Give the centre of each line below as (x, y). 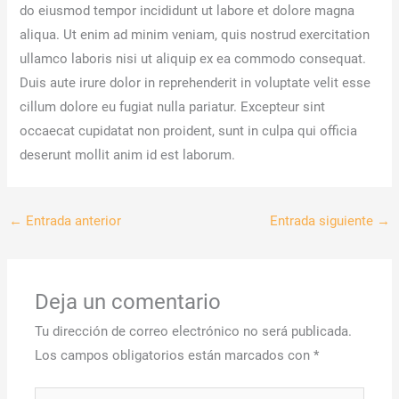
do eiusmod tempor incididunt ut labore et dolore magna (187, 10)
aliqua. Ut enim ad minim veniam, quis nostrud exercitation (195, 34)
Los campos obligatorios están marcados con (175, 356)
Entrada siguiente (324, 221)
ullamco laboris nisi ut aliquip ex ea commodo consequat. (193, 58)
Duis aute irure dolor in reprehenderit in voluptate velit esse (195, 82)
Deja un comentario (128, 302)
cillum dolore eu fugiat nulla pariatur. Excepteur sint (173, 106)
